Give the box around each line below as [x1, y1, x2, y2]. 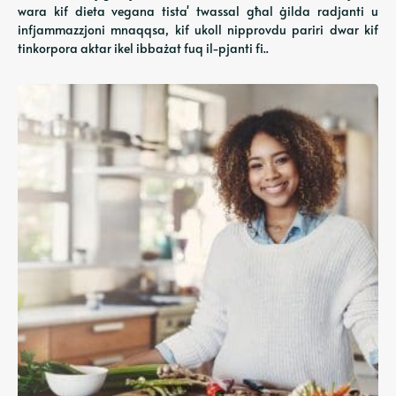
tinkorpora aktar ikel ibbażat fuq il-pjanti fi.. [18, 40, 269, 57]
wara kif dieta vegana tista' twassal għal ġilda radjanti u [18, 3, 378, 19]
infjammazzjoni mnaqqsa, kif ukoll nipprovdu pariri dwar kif [18, 21, 378, 38]
